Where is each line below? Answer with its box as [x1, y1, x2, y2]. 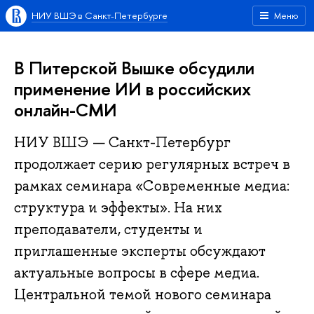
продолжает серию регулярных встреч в [14, 155, 290, 174]
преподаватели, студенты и [14, 220, 203, 239]
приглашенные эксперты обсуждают [14, 242, 266, 261]
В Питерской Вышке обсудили [14, 55, 254, 80]
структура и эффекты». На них [14, 198, 222, 217]
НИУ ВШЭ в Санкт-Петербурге [32, 9, 168, 22]
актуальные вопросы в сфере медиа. [14, 264, 259, 282]
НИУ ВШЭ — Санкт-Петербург [14, 133, 231, 152]
